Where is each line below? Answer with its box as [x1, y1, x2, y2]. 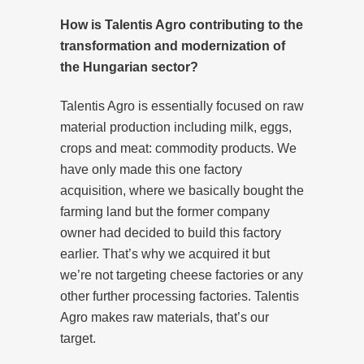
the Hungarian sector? [60, 59, 198, 74]
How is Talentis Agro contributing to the [60, 17, 303, 32]
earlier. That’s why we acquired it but [60, 246, 270, 261]
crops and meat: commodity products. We [60, 141, 297, 155]
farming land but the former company [60, 204, 270, 219]
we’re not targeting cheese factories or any [60, 267, 303, 282]
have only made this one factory [60, 162, 242, 176]
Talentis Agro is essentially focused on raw [60, 98, 304, 113]
